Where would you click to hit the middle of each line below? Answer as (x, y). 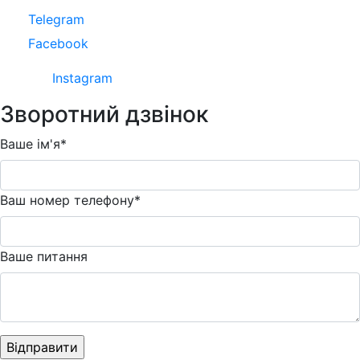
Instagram (82, 78)
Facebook (58, 44)
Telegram (56, 20)
